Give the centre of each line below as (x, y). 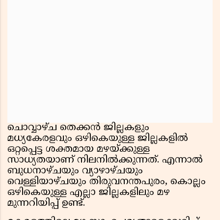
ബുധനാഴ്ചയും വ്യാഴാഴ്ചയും (75, 171)
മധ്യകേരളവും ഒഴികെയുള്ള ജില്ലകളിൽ (98, 139)
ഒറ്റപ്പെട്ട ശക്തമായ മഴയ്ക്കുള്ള (79, 150)
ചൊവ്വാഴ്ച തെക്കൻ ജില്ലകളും (78, 128)
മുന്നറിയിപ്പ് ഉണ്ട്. (46, 204)
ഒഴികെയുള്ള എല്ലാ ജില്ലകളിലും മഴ (89, 193)
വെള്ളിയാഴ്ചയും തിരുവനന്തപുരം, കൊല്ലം (107, 182)
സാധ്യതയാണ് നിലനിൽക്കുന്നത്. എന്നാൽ (105, 161)
